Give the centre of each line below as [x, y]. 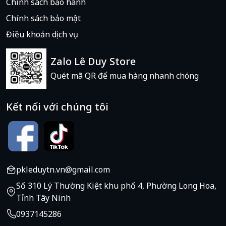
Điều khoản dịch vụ [42, 35]
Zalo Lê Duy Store [93, 62]
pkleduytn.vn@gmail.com [63, 170]
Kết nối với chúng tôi [57, 107]
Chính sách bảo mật [43, 18]
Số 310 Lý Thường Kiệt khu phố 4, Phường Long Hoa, [116, 186]
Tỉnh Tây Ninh [43, 198]
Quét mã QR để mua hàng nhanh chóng [125, 76]
